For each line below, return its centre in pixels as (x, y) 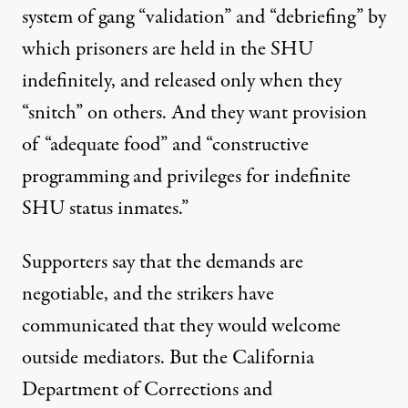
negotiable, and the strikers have (148, 294)
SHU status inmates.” (105, 209)
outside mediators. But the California (168, 358)
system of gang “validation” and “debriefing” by (204, 17)
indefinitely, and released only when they (182, 81)
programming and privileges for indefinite (186, 177)
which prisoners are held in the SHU (168, 49)
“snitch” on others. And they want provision (194, 113)
